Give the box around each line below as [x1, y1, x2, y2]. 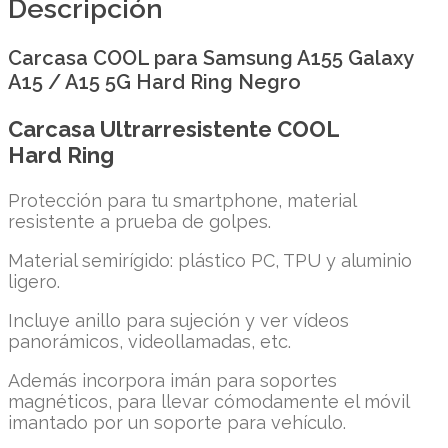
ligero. [8, 271, 60, 293]
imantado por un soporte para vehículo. [8, 412, 346, 434]
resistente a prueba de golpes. [8, 211, 271, 233]
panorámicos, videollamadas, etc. [8, 331, 291, 353]
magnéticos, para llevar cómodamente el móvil [8, 391, 409, 413]
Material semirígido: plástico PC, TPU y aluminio [8, 250, 412, 272]
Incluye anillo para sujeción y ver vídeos [8, 310, 349, 332]
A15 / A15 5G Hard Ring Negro [8, 70, 301, 95]
